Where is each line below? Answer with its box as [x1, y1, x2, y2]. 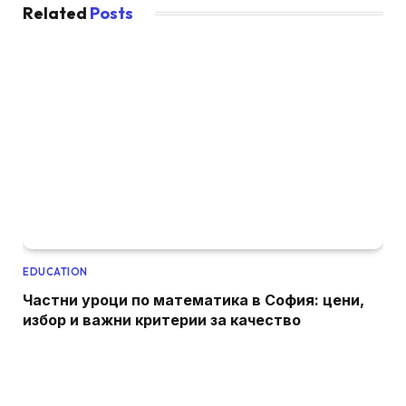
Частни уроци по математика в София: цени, [23, 290, 364, 309]
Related [23, 3, 90, 24]
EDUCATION [23, 265, 88, 278]
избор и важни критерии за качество [23, 310, 301, 329]
